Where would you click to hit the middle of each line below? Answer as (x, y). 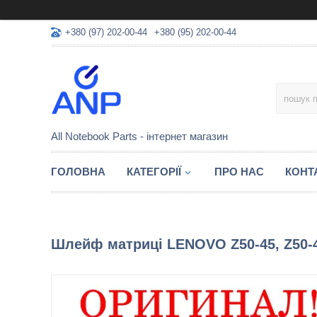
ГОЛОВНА (78, 172)
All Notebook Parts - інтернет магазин (139, 136)
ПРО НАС (239, 172)
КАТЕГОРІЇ (154, 172)
